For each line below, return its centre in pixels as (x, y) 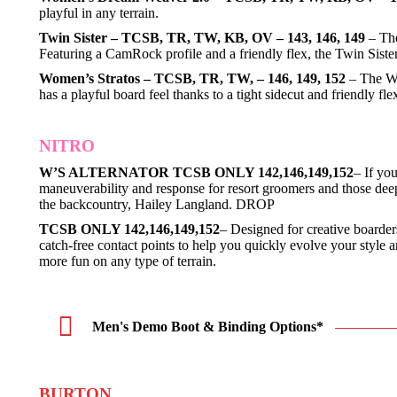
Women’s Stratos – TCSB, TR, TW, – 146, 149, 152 (192, 78)
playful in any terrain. (99, 13)
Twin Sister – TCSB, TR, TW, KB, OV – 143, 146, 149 (202, 38)
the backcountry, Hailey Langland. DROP (157, 204)
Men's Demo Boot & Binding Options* (208, 327)
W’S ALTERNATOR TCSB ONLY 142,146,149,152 (196, 172)
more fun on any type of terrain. (128, 261)
